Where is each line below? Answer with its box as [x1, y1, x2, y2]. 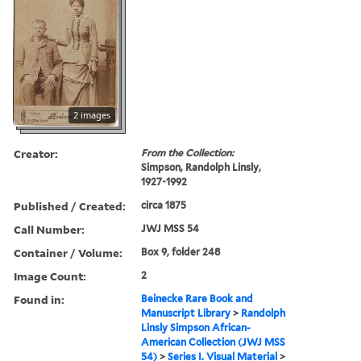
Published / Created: [14, 197, 126, 214]
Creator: [14, 145, 58, 161]
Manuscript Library [141, 306, 231, 319]
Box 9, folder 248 [141, 245, 221, 258]
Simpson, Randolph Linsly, [141, 160, 262, 173]
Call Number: [14, 221, 85, 237]
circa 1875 [141, 198, 187, 211]
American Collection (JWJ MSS [141, 335, 286, 348]
